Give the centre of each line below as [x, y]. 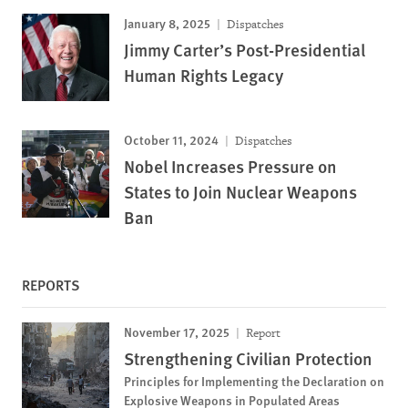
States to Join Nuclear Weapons [240, 191]
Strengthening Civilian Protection [248, 358]
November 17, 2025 [177, 331]
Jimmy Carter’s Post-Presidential [245, 49]
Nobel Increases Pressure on [230, 166]
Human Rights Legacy [204, 75]
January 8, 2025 [167, 22]
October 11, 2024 [171, 139]
